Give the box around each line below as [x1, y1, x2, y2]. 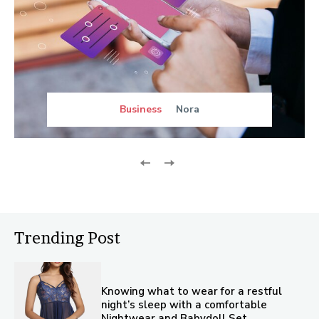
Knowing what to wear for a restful [101, 284, 283, 299]
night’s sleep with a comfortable [101, 298, 268, 313]
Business [120, 102, 162, 116]
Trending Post [14, 228, 120, 247]
